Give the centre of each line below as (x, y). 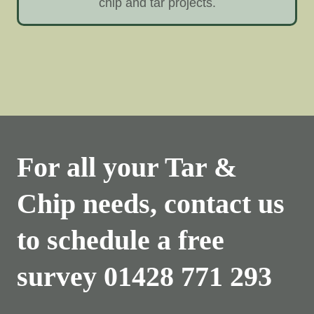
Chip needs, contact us (151, 204)
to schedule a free (121, 240)
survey (60, 277)
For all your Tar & (127, 167)
